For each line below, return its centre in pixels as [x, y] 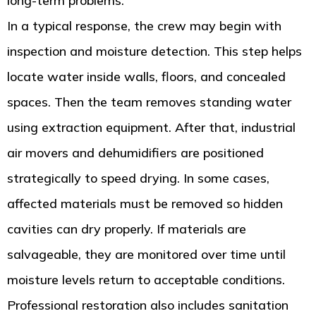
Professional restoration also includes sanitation [148, 305]
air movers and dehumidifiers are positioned [135, 153]
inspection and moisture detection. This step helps [154, 51]
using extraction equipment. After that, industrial [151, 128]
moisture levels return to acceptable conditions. [146, 280]
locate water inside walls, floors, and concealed [146, 77]
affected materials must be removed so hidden [145, 204]
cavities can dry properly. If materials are [127, 229]
